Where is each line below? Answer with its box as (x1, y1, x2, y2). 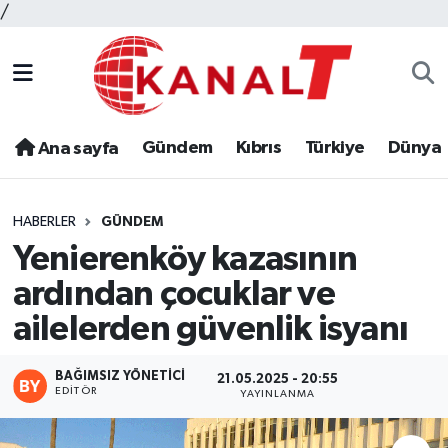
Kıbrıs (235, 139, 282, 158)
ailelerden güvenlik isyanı (12, 311, 408, 347)
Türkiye (304, 139, 365, 158)
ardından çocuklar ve (12, 276, 335, 312)
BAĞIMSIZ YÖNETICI (55, 370, 186, 384)
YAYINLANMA (240, 388, 316, 399)
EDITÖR (55, 386, 97, 397)
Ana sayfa (34, 140, 119, 159)
